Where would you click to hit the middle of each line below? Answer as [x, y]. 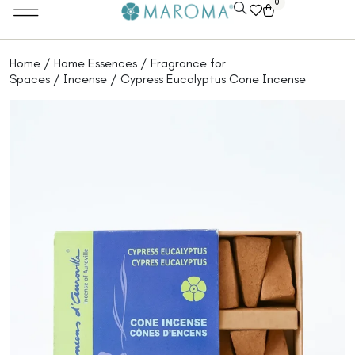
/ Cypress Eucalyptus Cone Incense [206, 79]
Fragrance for [188, 63]
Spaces [30, 79]
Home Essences [95, 63]
